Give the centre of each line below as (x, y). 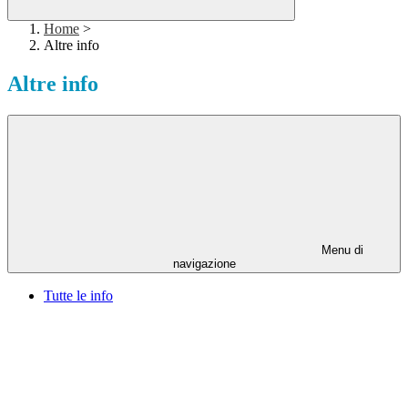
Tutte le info (78, 296)
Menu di (341, 250)
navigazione (204, 264)
